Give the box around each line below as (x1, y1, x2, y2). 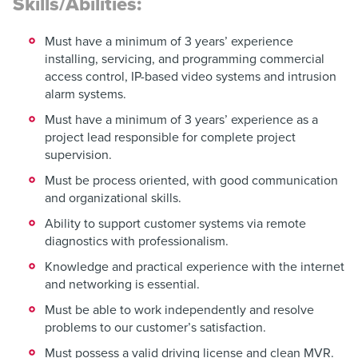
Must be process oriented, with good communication (45, 172, 338, 189)
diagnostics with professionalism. (45, 233, 229, 249)
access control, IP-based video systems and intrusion (45, 68, 336, 85)
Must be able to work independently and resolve (45, 301, 314, 318)
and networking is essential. (45, 276, 200, 292)
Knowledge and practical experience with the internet (45, 258, 344, 275)
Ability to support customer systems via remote (45, 215, 306, 232)
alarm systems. (45, 86, 126, 102)
